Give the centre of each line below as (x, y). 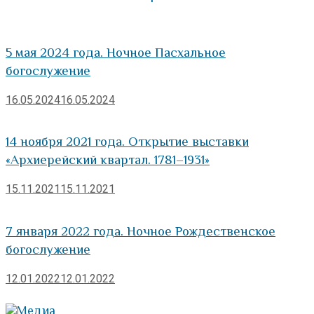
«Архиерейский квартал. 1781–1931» (108, 160)
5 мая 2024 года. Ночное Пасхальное (116, 52)
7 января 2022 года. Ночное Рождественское (141, 231)
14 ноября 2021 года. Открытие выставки (127, 142)
